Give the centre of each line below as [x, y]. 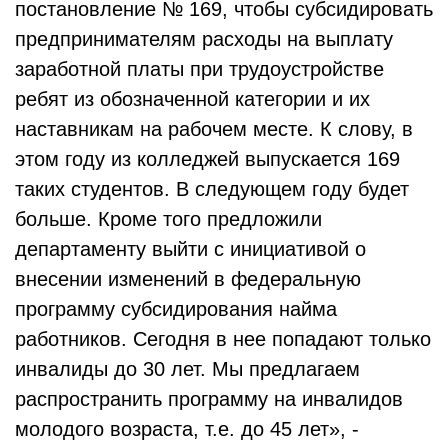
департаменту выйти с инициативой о [190, 248]
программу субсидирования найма [176, 308]
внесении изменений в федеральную [188, 278]
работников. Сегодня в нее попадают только [223, 338]
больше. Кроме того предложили [168, 218]
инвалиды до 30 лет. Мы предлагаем [187, 368]
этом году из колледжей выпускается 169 [207, 158]
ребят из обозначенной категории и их [192, 98]
